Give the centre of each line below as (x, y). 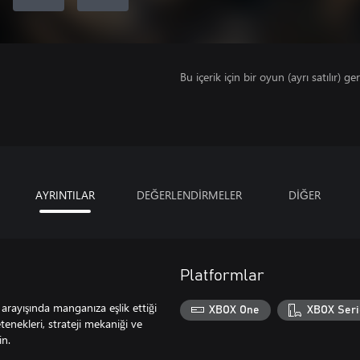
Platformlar (222, 276)
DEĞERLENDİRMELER (189, 195)
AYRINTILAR (65, 195)
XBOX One (235, 310)
